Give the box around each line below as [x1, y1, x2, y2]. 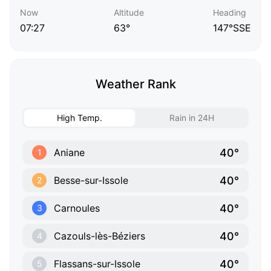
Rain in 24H [169, 113, 214, 123]
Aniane [54, 146, 85, 159]
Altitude [114, 7, 144, 18]
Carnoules [54, 202, 100, 215]
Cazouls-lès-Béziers [54, 230, 145, 243]
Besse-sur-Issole [54, 174, 128, 187]
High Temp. [57, 113, 102, 123]
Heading [213, 7, 246, 18]
